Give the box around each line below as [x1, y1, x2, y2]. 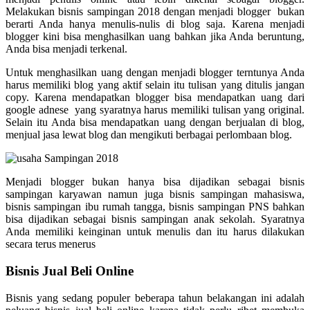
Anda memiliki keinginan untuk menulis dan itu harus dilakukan [6, 226, 304, 238]
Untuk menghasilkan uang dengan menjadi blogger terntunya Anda [6, 66, 304, 79]
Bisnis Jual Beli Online [6, 264, 134, 279]
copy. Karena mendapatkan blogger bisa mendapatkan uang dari [6, 91, 304, 104]
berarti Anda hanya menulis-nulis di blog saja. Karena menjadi [6, 18, 304, 30]
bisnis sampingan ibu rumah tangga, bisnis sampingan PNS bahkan [6, 201, 304, 213]
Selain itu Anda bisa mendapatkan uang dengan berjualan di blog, [6, 116, 304, 129]
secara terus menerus [6, 238, 95, 250]
